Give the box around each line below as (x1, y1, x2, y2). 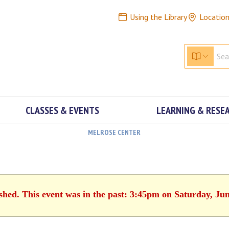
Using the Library (129, 12, 187, 22)
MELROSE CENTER (87, 128, 141, 137)
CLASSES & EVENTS (25, 104, 99, 117)
